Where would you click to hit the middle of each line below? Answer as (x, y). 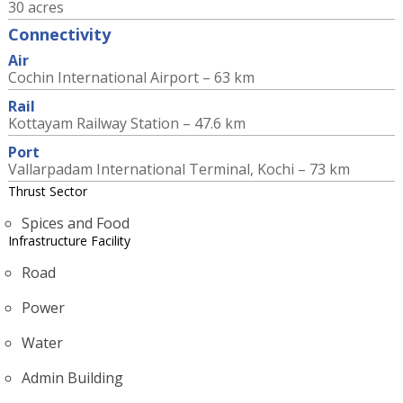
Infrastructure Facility (69, 241)
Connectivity (59, 34)
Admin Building (72, 378)
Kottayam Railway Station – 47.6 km (126, 123)
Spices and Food (75, 223)
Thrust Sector (47, 191)
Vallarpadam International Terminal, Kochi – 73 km (179, 169)
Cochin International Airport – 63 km (131, 77)
